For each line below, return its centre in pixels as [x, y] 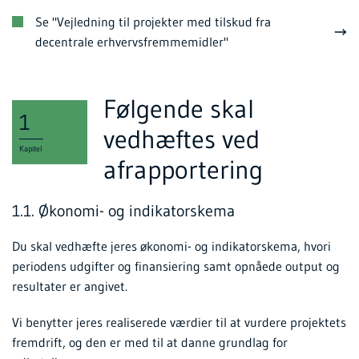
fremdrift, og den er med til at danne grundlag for [150, 342]
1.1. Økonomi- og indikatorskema [123, 210]
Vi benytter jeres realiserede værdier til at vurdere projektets [179, 322]
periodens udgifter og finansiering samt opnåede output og [176, 266]
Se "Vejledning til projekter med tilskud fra [153, 21]
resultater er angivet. [74, 286]
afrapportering [184, 169]
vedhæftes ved [182, 139]
